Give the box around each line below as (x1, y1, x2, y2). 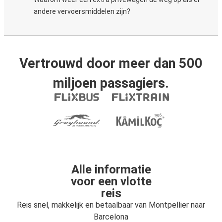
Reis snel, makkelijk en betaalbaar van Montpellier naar (17, 200, 205, 210)
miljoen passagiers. (53, 75, 169, 91)
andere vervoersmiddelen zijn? (34, 7, 130, 15)
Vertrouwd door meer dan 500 (19, 55, 203, 71)
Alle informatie (71, 163, 151, 176)
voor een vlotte (70, 174, 152, 188)
